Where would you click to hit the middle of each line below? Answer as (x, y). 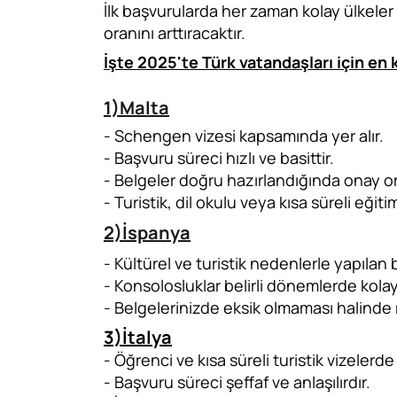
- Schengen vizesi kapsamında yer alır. (244, 136)
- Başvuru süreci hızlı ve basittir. (219, 158)
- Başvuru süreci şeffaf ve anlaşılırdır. (237, 382)
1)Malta (136, 108)
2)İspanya (147, 233)
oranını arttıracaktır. (175, 33)
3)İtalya (138, 337)
